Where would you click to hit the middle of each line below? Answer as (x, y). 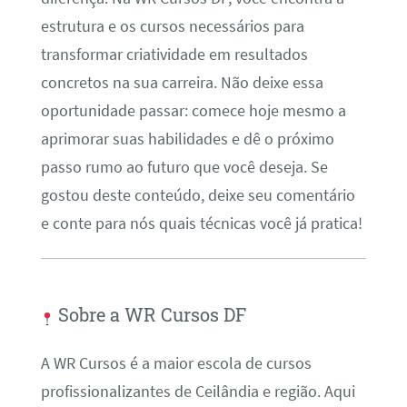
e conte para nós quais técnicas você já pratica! (201, 223)
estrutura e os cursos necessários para (172, 26)
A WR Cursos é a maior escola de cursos (176, 364)
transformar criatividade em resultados (174, 54)
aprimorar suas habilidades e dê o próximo (187, 139)
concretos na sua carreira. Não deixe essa (182, 82)
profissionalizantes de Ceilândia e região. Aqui (198, 392)
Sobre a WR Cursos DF (149, 314)
